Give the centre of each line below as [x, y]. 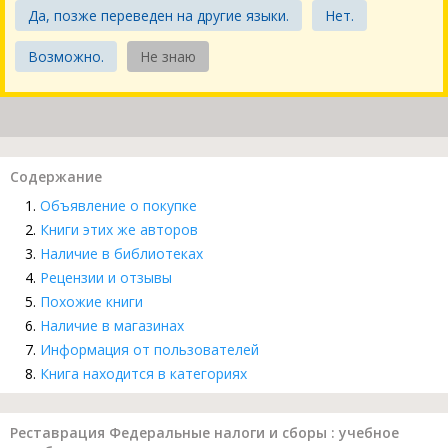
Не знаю [168, 57]
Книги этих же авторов [119, 230]
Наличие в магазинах [112, 326]
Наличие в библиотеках [121, 254]
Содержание [56, 177]
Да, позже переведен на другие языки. [158, 16]
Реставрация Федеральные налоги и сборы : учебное [204, 433]
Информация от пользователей [149, 350]
